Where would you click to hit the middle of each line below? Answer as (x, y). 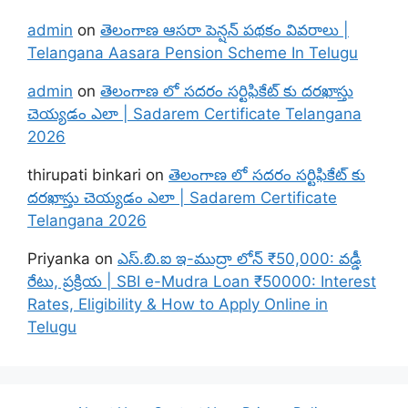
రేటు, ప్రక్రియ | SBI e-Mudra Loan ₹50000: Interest (202, 281)
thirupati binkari (84, 174)
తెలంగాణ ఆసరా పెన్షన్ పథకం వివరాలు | (224, 30)
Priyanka (59, 258)
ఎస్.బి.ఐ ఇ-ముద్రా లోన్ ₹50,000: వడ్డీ (240, 258)
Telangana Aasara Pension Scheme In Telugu (193, 52)
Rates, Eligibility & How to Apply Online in (178, 304)
